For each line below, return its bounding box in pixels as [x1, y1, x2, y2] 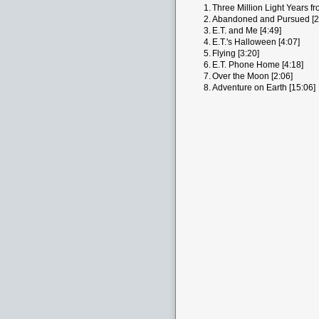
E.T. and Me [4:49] [212, 26, 281, 36]
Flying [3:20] [212, 48, 259, 58]
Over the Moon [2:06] [212, 71, 293, 81]
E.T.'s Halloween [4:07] [212, 37, 300, 47]
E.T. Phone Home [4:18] [212, 60, 303, 70]
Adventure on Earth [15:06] [212, 83, 315, 93]
